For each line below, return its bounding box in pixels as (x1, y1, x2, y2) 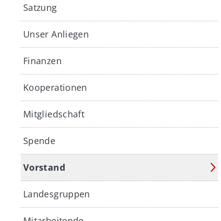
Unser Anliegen (23, 28, 89, 40)
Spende (23, 135, 56, 147)
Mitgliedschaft (23, 108, 85, 120)
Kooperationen (23, 81, 87, 93)
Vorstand (23, 161, 65, 173)
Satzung (23, 1, 57, 13)
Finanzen (23, 55, 62, 67)
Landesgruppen (23, 188, 90, 200)
